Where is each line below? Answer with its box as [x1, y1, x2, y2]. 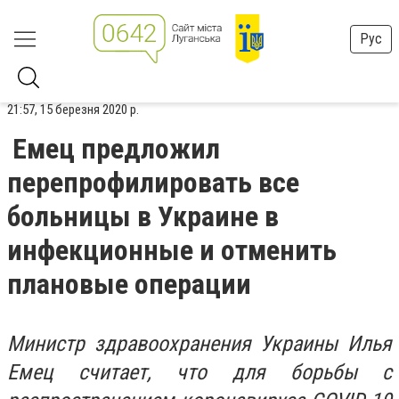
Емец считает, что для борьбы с [7, 360, 392, 385]
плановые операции [7, 267, 251, 301]
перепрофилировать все [7, 166, 299, 199]
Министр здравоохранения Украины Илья [7, 331, 392, 356]
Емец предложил [12, 132, 220, 166]
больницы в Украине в [7, 199, 279, 233]
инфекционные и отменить [7, 233, 337, 267]
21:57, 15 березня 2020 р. [7, 102, 139, 118]
